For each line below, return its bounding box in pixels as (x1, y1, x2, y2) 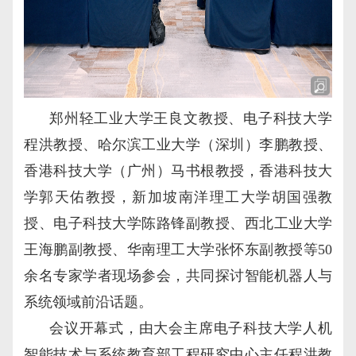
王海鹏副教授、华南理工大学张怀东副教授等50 (24, 242, 332, 258)
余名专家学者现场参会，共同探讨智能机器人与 (24, 268, 332, 284)
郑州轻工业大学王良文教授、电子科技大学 (49, 110, 332, 127)
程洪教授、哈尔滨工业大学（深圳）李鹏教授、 (24, 137, 332, 153)
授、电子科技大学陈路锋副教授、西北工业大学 (24, 215, 332, 232)
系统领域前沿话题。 (24, 294, 153, 311)
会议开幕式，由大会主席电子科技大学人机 (49, 320, 332, 337)
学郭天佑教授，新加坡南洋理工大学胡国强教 (24, 189, 332, 206)
